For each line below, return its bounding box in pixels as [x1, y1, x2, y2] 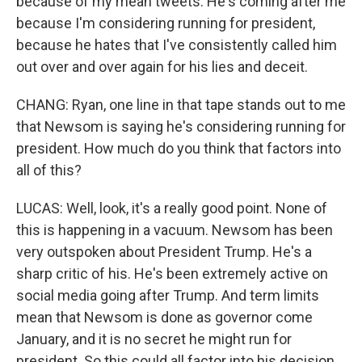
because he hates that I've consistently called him [16, 36, 337, 53]
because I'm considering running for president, [16, 15, 315, 32]
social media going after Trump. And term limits [16, 287, 319, 304]
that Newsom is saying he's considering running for [16, 118, 346, 135]
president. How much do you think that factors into [16, 140, 341, 157]
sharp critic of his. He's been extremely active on [16, 265, 328, 282]
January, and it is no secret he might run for [16, 330, 292, 347]
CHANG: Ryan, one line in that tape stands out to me [16, 96, 346, 113]
